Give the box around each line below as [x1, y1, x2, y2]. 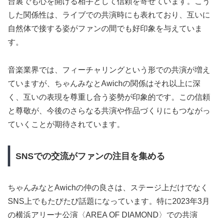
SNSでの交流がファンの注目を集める [15, 151, 165, 161]
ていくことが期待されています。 [8, 120, 125, 129]
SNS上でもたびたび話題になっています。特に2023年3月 [8, 197, 210, 205]
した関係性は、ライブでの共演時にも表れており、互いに [8, 11, 210, 19]
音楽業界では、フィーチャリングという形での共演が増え [8, 66, 210, 74]
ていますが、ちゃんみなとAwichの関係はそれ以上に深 [8, 79, 200, 88]
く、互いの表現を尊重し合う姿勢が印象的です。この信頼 [8, 93, 210, 102]
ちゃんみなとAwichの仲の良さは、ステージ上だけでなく [8, 183, 208, 192]
